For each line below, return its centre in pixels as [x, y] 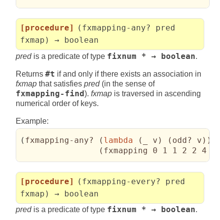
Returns [30, 74]
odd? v [187, 140]
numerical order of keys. [57, 103]
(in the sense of [127, 83]
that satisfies [60, 83]
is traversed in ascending [156, 93]
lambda [119, 140]
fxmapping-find [50, 94]
